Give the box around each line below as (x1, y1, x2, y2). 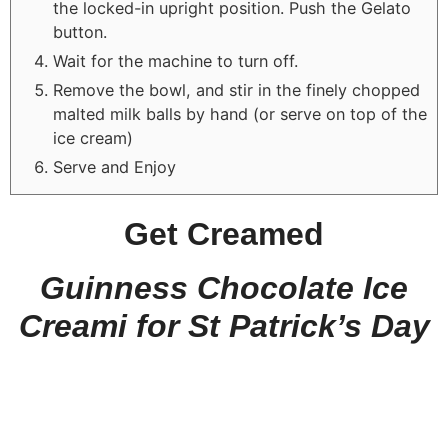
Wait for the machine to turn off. (53, 51, 298, 72)
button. (53, 22, 107, 43)
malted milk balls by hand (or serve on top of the (53, 104, 427, 125)
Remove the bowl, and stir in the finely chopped (53, 80, 420, 101)
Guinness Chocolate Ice (40, 270, 408, 307)
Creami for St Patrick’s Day (18, 308, 430, 345)
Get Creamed (124, 216, 324, 253)
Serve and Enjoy (53, 157, 176, 178)
